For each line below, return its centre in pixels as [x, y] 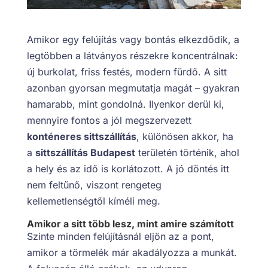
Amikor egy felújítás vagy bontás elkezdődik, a [133, 39]
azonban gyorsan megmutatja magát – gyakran [133, 88]
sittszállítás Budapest [85, 152]
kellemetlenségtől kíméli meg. [93, 201]
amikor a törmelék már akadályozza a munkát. [132, 252]
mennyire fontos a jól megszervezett [109, 120]
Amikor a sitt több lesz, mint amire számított [130, 223]
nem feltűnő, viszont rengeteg [94, 185]
